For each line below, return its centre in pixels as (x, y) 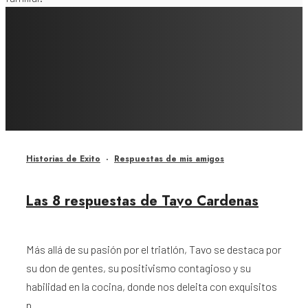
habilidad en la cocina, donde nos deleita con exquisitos (152, 287)
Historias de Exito (63, 159)
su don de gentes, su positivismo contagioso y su (139, 268)
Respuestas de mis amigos (169, 159)
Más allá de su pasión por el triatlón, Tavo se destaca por (154, 250)
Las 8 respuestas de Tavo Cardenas (142, 201)
